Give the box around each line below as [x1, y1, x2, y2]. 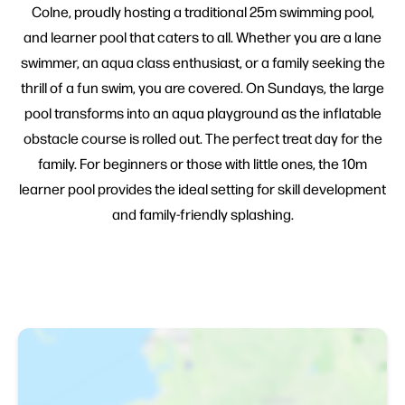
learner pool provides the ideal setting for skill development [19, 179, 386, 199]
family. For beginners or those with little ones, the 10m [38, 154, 367, 174]
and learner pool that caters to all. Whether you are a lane [24, 27, 381, 47]
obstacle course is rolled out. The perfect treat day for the [23, 128, 382, 148]
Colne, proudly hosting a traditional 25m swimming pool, [31, 2, 374, 22]
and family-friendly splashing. [111, 204, 294, 224]
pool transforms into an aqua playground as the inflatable [24, 103, 381, 123]
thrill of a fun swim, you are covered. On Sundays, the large [21, 78, 384, 98]
